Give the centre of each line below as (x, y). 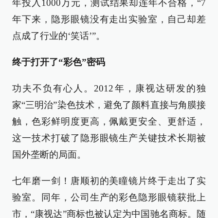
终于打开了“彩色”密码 (59, 62)
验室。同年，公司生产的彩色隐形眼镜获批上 (109, 198)
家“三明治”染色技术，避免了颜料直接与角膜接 (109, 105)
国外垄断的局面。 (49, 155)
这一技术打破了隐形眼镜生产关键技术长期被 (109, 138)
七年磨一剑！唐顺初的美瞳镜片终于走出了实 (109, 181)
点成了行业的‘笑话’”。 (59, 36)
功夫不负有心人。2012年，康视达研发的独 (109, 89)
